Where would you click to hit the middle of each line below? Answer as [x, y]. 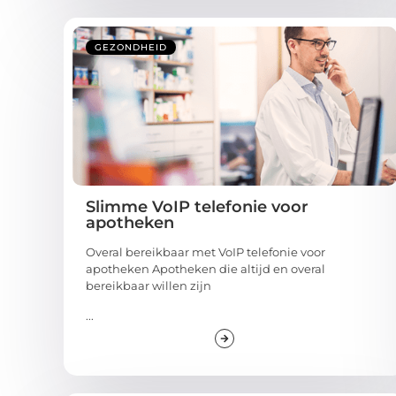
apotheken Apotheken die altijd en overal [206, 269]
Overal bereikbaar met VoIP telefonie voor [206, 252]
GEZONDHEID [131, 48]
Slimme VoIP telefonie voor [197, 207]
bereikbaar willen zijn [148, 286]
